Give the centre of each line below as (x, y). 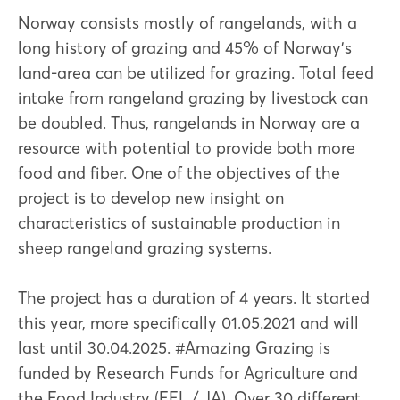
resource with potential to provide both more (187, 148)
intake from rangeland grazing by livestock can (193, 98)
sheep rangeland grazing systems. (145, 248)
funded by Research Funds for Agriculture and (188, 373)
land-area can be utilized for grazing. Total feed (196, 73)
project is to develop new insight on (151, 198)
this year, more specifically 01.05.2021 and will (188, 323)
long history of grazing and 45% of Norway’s (185, 48)
